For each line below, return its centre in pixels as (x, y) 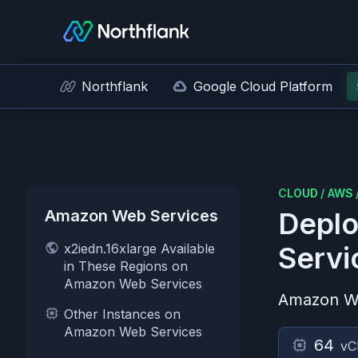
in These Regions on (126, 266)
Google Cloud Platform (263, 86)
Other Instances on (122, 314)
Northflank (115, 86)
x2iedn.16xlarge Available (139, 249)
